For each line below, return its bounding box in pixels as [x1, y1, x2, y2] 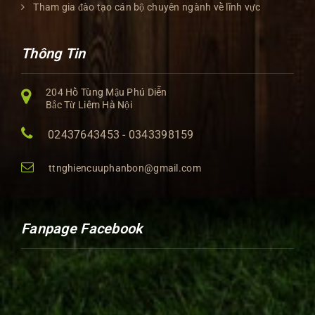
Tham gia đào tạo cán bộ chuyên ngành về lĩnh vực [33, 1, 261, 13]
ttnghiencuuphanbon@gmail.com [49, 162, 201, 174]
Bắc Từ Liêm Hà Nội [46, 99, 133, 111]
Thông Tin [21, 45, 86, 63]
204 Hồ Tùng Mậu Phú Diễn [46, 86, 167, 98]
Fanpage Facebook [21, 220, 143, 238]
